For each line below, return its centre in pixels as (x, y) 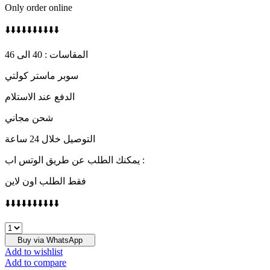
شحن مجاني (29, 118)
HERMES (24, 227)
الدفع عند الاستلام (40, 96)
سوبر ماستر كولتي (42, 75)
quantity (20, 237)
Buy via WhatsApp (50, 240)
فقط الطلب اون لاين (46, 181)
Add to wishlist (34, 251)
